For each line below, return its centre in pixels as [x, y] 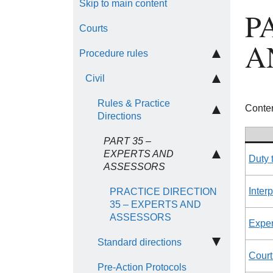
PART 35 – [127, 141]
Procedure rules [114, 53]
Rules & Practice [134, 103]
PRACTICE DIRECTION [163, 192]
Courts [94, 28]
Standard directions [140, 242]
